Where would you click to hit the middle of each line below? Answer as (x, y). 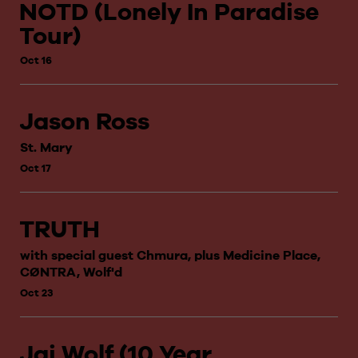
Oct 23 (37, 293)
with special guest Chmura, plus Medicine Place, (170, 255)
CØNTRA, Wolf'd (71, 272)
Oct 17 (36, 168)
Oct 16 (36, 60)
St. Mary (46, 147)
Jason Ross (84, 121)
